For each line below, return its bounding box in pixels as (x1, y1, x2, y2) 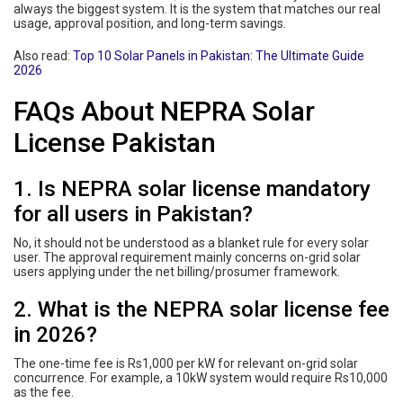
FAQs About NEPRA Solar (13, 94, 315, 127)
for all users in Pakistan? (13, 201, 253, 227)
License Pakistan (13, 126, 216, 158)
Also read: (13, 48, 73, 63)
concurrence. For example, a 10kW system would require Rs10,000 (13, 370, 388, 385)
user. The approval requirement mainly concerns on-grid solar (13, 249, 361, 264)
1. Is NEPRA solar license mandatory (13, 175, 371, 201)
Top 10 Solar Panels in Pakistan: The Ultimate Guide (73, 48, 364, 63)
